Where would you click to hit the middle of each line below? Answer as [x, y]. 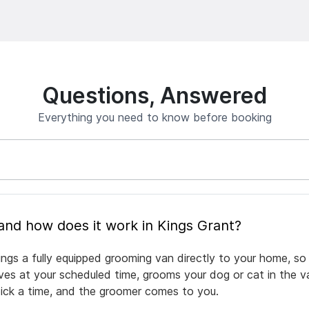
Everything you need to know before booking [154, 118]
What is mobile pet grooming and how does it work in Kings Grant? [133, 226]
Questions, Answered [154, 96]
